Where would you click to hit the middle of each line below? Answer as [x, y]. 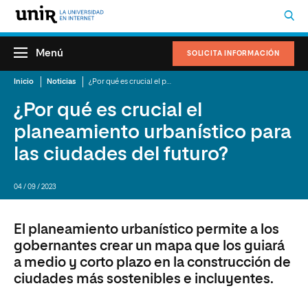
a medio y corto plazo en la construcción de [152, 263]
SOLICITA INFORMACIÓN [233, 54]
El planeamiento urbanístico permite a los [146, 230]
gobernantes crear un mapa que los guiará [149, 246]
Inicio [24, 81]
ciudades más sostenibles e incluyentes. [144, 279]
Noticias [61, 81]
